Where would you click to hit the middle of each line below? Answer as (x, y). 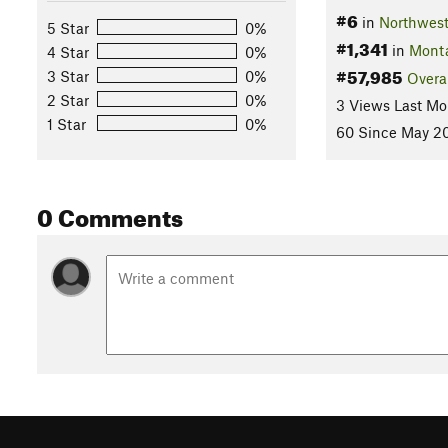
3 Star (68, 75)
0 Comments (110, 214)
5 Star (68, 27)
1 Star (66, 123)
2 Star (68, 99)
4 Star (68, 51)
